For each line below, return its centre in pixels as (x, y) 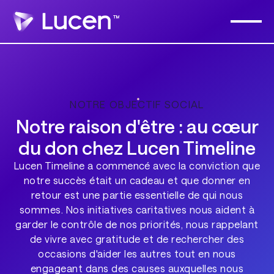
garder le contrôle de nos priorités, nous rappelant (137, 224)
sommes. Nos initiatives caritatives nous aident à (137, 209)
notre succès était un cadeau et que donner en (137, 180)
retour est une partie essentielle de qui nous (137, 194)
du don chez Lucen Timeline (137, 147)
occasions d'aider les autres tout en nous (137, 253)
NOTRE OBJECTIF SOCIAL (137, 105)
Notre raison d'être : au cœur (137, 126)
